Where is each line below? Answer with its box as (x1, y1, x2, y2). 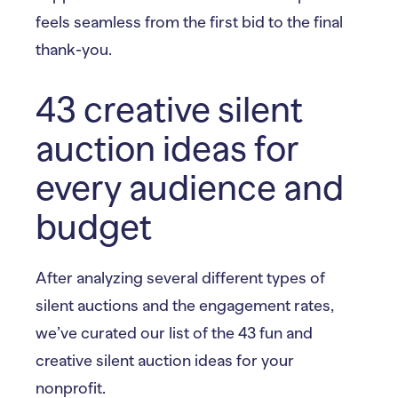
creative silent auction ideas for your (36, 352, 294, 370)
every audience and (36, 168, 344, 208)
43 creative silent (36, 90, 303, 130)
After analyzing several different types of (36, 269, 325, 287)
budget (36, 207, 152, 247)
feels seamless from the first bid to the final (36, 13, 343, 31)
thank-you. (36, 41, 112, 59)
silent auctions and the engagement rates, (36, 297, 334, 314)
